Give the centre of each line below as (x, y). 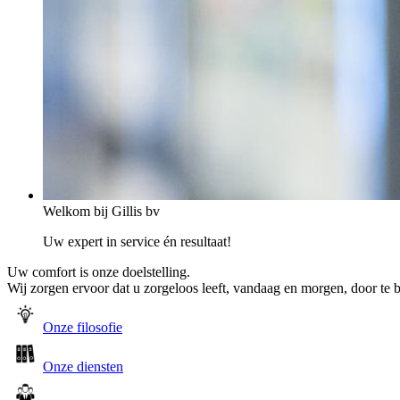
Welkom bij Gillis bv (101, 211)
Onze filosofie (83, 327)
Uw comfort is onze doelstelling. (99, 272)
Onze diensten (83, 367)
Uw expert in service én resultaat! (137, 242)
